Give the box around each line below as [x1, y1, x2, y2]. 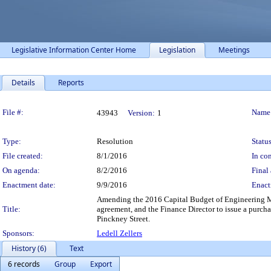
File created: [2, 151, 43, 160]
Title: [2, 204, 21, 214]
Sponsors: [2, 229, 34, 238]
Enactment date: [2, 180, 56, 189]
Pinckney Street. [97, 214, 150, 223]
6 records [8, 259, 40, 269]
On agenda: [2, 166, 40, 175]
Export [90, 259, 112, 269]
